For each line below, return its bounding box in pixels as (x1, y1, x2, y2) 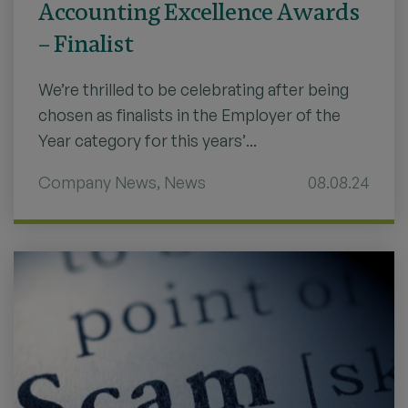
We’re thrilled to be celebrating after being (38, 78, 349, 99)
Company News (38, 171, 157, 192)
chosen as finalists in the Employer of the (38, 104, 341, 125)
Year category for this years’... (38, 129, 257, 150)
